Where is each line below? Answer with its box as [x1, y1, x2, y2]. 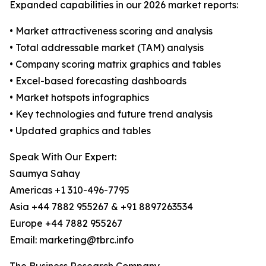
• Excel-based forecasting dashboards [9, 75, 186, 87]
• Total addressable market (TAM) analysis [9, 42, 204, 54]
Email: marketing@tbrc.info [9, 234, 134, 246]
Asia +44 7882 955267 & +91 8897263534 [9, 201, 193, 213]
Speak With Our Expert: [9, 151, 116, 163]
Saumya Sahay [9, 167, 80, 180]
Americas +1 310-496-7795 [9, 184, 129, 197]
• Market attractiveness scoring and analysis [9, 25, 213, 37]
